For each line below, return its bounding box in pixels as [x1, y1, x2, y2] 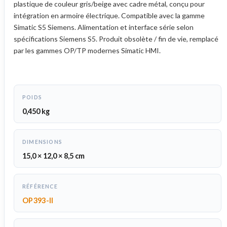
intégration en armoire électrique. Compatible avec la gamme [14, 11, 205, 20]
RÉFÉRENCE [22, 183, 58, 190]
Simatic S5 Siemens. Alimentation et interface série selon [14, 23, 194, 32]
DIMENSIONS [22, 139, 62, 145]
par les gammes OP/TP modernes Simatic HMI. [14, 46, 161, 55]
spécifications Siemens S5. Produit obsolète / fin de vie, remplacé [14, 34, 218, 44]
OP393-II [22, 196, 54, 205]
